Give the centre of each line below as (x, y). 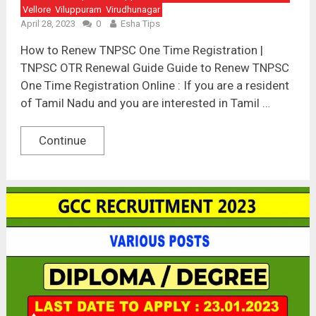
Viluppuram (78, 9)
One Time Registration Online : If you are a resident (154, 85)
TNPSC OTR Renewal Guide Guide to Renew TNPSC (154, 67)
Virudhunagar (133, 9)
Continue (62, 140)
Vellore (36, 9)
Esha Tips (140, 23)
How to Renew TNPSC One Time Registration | (141, 50)
